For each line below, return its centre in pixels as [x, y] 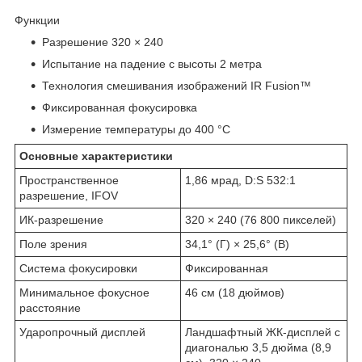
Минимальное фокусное [84, 292]
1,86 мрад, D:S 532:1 [240, 180]
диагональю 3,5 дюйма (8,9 [258, 347]
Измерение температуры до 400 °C [136, 129]
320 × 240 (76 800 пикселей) [261, 219]
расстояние [50, 307]
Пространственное [69, 180]
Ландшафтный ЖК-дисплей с [263, 332]
